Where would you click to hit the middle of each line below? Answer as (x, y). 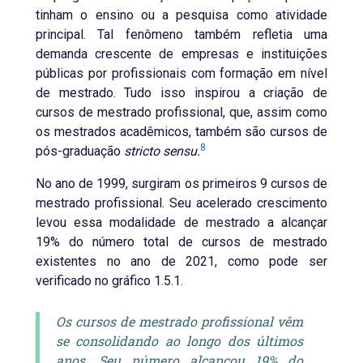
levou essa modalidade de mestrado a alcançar (181, 222)
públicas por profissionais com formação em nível (181, 73)
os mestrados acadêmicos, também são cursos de (181, 132)
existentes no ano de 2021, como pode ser (181, 261)
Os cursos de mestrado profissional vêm (179, 321)
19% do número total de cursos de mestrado (181, 242)
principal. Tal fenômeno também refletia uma (181, 34)
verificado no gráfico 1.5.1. (109, 281)
